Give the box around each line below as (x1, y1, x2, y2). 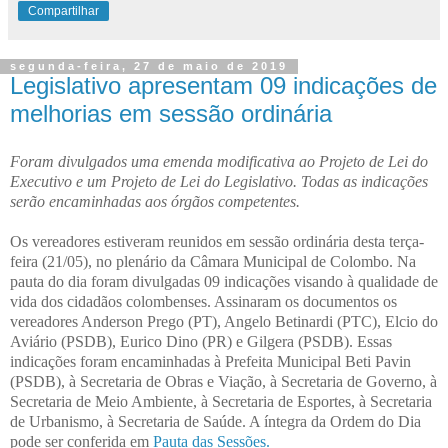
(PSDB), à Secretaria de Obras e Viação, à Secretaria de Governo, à (10, 373, 437, 391)
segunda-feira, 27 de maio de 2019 (10, 60, 288, 73)
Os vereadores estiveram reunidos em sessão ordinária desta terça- (10, 233, 424, 251)
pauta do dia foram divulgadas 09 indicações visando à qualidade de (10, 273, 438, 291)
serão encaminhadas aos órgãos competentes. (10, 193, 300, 211)
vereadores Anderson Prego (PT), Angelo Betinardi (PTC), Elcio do (10, 313, 438, 331)
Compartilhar (28, 4, 99, 19)
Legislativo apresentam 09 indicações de (10, 72, 437, 100)
